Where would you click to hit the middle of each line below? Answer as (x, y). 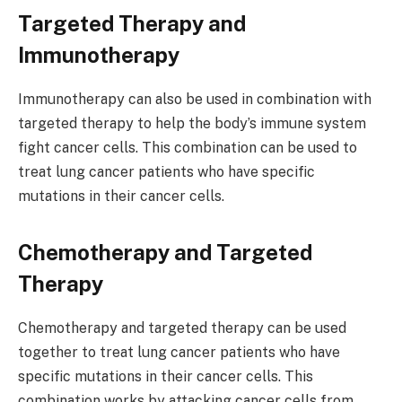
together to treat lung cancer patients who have (179, 353)
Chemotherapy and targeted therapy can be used (182, 328)
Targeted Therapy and (132, 24)
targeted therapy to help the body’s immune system (192, 124)
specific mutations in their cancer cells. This (166, 377)
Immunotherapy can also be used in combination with (195, 100)
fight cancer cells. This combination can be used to (188, 148)
